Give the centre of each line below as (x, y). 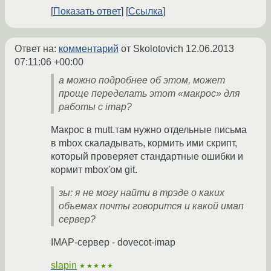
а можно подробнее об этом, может (142, 80)
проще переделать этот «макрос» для (149, 94)
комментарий (89, 49)
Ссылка (145, 11)
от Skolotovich (152, 49)
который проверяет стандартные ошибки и (147, 157)
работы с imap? (95, 107)
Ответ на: (37, 49)
